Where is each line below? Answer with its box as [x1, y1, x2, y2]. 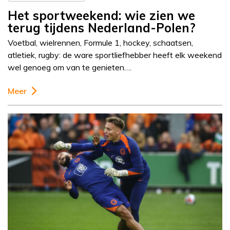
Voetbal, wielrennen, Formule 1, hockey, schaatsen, [8, 37, 193, 48]
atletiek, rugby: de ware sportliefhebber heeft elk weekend [8, 50, 222, 61]
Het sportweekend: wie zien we [8, 8, 195, 24]
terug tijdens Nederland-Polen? [8, 20, 196, 36]
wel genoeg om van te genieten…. [8, 62, 131, 73]
